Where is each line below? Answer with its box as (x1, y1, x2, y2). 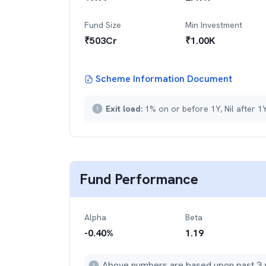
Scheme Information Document (96, 72, 232, 85)
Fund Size (84, 20, 121, 30)
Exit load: (106, 103, 145, 114)
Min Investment (185, 20, 242, 30)
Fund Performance (80, 170, 198, 188)
